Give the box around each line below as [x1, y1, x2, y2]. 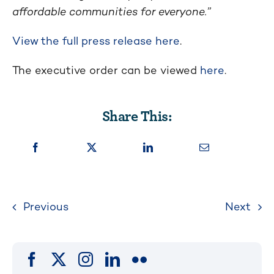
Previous [23, 199, 68, 214]
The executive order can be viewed [12, 63, 200, 77]
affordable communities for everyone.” [12, 4, 211, 18]
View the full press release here [12, 34, 180, 48]
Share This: [102, 104, 172, 126]
